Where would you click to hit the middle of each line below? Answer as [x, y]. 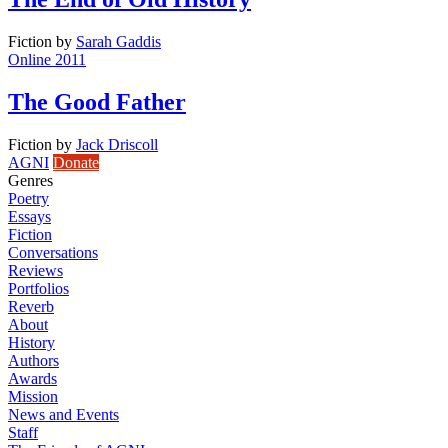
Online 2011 [47, 59]
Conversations [53, 252]
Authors [33, 360]
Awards [32, 378]
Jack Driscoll [117, 144]
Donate [76, 162]
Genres [30, 180]
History [31, 342]
